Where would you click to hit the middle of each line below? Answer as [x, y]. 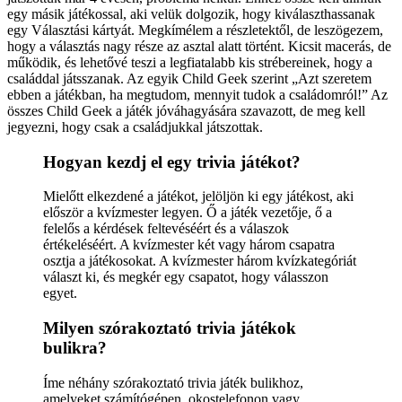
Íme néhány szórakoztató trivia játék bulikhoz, [173, 382]
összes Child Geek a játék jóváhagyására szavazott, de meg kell [186, 110]
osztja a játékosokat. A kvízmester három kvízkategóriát [200, 261]
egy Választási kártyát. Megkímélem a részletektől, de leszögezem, [195, 30]
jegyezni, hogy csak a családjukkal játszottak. [135, 127]
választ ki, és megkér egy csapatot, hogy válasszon [186, 277]
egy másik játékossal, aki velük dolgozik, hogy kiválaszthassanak [191, 13]
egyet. [60, 293]
